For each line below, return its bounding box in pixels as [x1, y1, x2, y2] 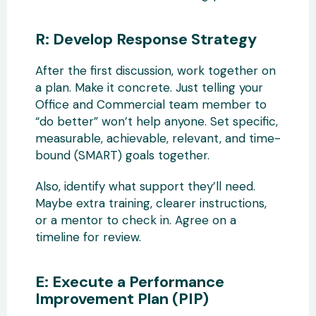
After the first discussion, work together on [35, 62, 276, 78]
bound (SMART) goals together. [35, 147, 209, 163]
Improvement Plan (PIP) [35, 288, 209, 309]
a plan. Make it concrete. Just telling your [35, 79, 263, 95]
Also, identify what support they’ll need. [35, 178, 255, 194]
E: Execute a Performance [35, 271, 224, 292]
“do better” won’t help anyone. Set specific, [35, 113, 278, 129]
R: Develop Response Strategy [35, 28, 257, 49]
